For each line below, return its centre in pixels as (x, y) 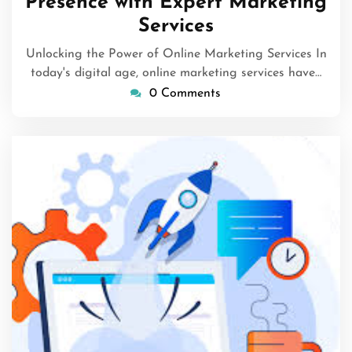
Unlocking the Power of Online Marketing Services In (176, 55)
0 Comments (185, 94)
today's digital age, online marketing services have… (176, 73)
